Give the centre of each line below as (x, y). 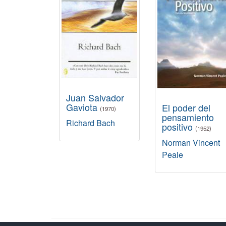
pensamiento (188, 117)
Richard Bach (91, 123)
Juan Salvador (95, 97)
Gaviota (83, 107)
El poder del (186, 107)
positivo (179, 126)
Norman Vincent (191, 142)
